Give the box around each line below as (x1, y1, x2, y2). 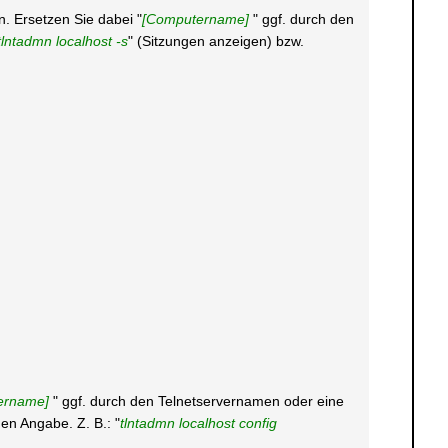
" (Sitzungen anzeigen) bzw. (127, 33, 304, 49)
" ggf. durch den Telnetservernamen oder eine (52, 393, 344, 409)
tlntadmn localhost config (119, 415, 277, 431)
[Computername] (141, 11, 253, 27)
